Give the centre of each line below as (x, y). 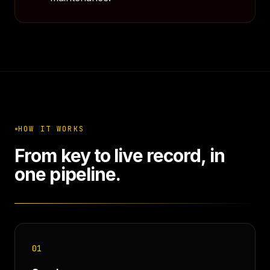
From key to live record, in (120, 155)
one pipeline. (68, 174)
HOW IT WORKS (51, 129)
